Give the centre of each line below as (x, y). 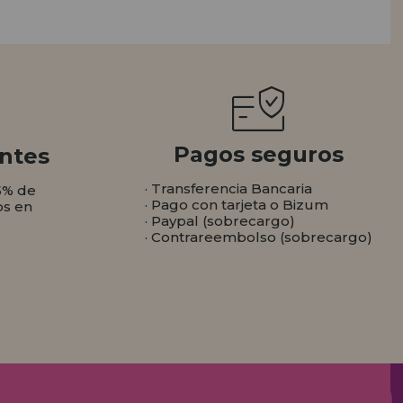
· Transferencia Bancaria (228, 189)
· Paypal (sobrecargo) (219, 221)
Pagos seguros (258, 155)
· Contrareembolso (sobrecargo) (258, 237)
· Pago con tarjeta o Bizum (236, 205)
